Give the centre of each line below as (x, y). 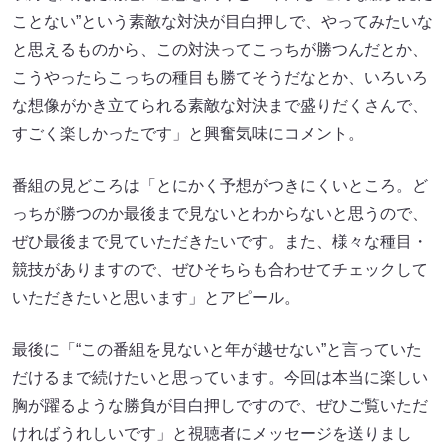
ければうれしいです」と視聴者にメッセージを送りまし (212, 433)
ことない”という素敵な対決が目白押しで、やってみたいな (222, 21)
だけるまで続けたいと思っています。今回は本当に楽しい (220, 377)
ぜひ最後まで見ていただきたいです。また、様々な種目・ (220, 241)
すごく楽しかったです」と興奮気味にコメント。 (188, 133)
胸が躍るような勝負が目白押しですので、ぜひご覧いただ (220, 405)
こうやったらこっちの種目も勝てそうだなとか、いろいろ (220, 77)
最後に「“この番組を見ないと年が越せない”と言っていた (217, 349)
